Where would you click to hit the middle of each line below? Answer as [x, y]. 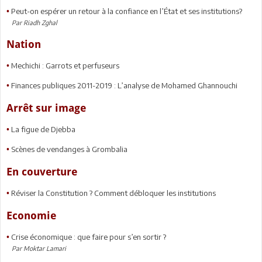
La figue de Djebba [43, 129]
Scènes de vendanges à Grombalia [69, 149]
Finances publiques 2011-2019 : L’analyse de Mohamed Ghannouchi [124, 85]
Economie [31, 215]
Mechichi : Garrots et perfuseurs [65, 65]
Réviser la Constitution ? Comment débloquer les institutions [113, 193]
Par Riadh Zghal [32, 22]
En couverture [42, 171]
